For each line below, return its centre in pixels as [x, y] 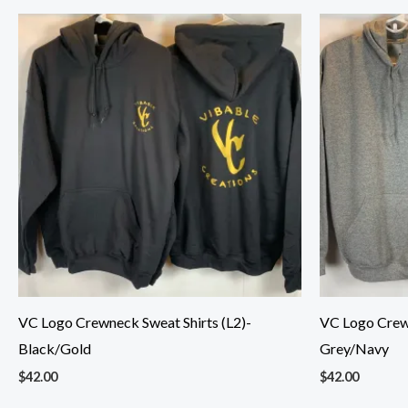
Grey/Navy [354, 349]
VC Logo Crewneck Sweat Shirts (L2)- [135, 322]
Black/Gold [55, 349]
